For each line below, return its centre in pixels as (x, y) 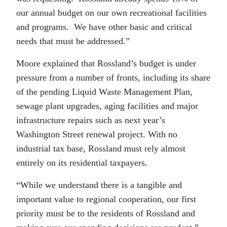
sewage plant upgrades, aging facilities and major (107, 106)
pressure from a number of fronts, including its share (113, 77)
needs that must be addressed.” (73, 41)
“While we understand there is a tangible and (99, 185)
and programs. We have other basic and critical (104, 27)
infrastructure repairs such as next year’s (91, 120)
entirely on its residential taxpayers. (83, 162)
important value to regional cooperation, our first (106, 199)
